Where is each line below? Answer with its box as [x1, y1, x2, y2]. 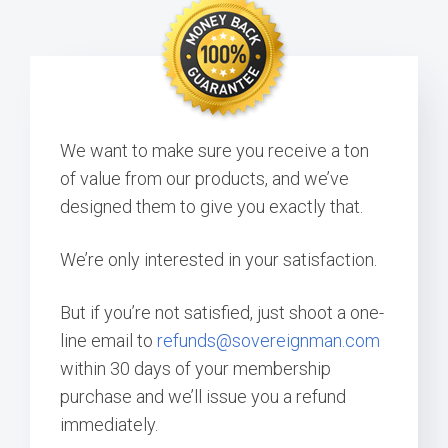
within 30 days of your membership [60, 358, 331, 380]
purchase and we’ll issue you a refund [60, 386, 346, 408]
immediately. [60, 414, 162, 436]
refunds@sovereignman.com [157, 330, 380, 352]
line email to [60, 330, 157, 352]
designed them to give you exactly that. [60, 196, 363, 218]
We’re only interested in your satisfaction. [60, 249, 381, 271]
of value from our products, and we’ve [60, 168, 349, 190]
